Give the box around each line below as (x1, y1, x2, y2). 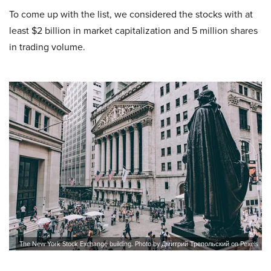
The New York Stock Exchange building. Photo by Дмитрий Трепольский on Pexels (19, 238, 258, 249)
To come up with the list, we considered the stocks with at (9, 7, 253, 21)
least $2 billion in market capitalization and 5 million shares (9, 24, 258, 38)
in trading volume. (9, 40, 85, 54)
